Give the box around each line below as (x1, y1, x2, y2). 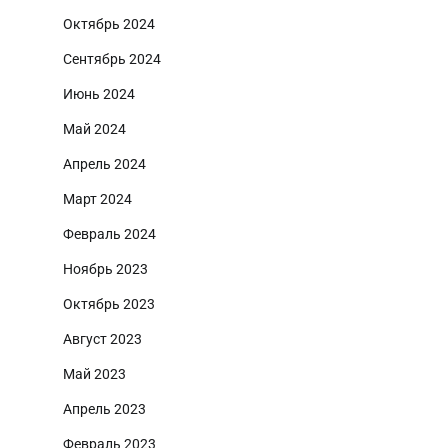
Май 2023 (63, 366, 126, 383)
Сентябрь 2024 (63, 51, 161, 68)
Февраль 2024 (63, 226, 156, 243)
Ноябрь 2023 (63, 261, 148, 278)
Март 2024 (63, 191, 132, 208)
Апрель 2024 (63, 156, 146, 173)
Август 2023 (63, 331, 142, 348)
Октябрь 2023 (63, 296, 155, 313)
